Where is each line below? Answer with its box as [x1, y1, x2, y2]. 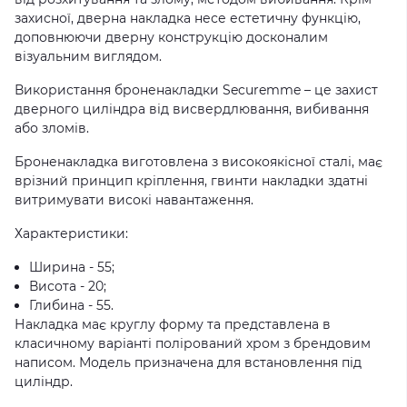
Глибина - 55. [29, 297, 114, 313]
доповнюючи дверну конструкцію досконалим [15, 29, 328, 45]
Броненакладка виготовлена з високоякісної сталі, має [15, 154, 382, 170]
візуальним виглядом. [15, 48, 162, 65]
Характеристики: [15, 225, 128, 242]
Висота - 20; [29, 278, 106, 294]
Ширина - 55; [29, 259, 114, 275]
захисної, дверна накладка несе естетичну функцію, [15, 10, 361, 26]
